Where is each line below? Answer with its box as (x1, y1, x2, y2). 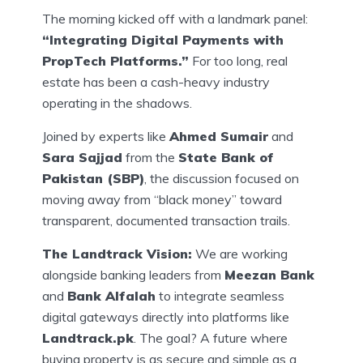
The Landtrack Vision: (42, 245, 192, 262)
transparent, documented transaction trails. (42, 211, 290, 228)
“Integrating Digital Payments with (42, 31, 284, 48)
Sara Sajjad (42, 148, 122, 165)
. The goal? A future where (134, 329, 288, 346)
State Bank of (178, 148, 274, 165)
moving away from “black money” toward (42, 190, 282, 207)
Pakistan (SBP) (42, 169, 144, 186)
